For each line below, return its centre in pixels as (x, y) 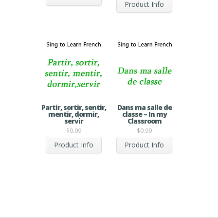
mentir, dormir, (74, 114)
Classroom (144, 121)
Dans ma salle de (144, 108)
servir (73, 121)
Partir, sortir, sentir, (73, 108)
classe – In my (144, 114)
